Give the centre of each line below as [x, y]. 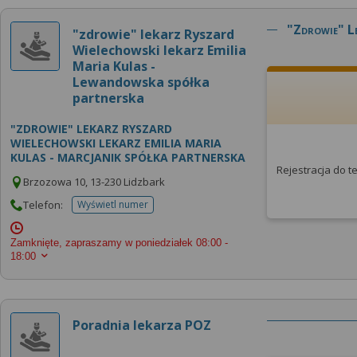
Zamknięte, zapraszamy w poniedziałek [102, 242]
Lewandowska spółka [141, 82]
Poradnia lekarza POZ [142, 325]
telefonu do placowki [159, 210]
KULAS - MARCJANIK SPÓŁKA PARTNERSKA [128, 157]
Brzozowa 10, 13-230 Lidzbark [94, 181]
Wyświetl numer [113, 204]
